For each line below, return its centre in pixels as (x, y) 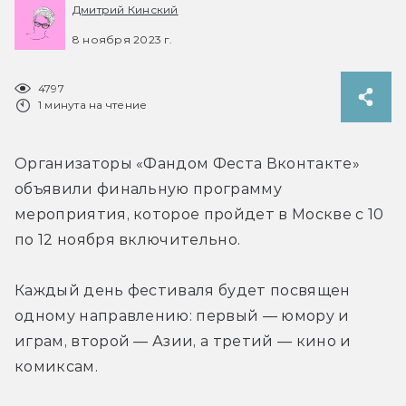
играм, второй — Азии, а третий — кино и (183, 341)
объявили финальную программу (148, 188)
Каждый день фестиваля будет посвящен (183, 290)
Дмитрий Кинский (126, 10)
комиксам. (56, 366)
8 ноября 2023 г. (122, 39)
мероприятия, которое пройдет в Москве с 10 (199, 214)
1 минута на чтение (93, 104)
